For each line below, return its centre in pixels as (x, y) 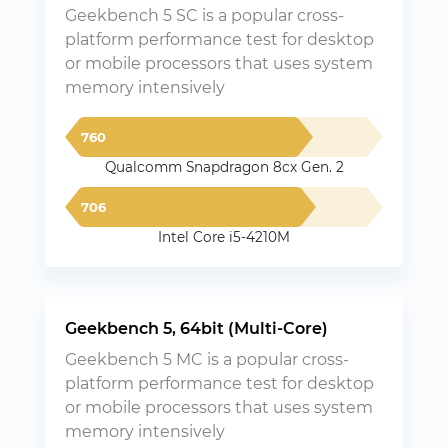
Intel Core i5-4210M (224, 237)
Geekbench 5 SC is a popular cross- (204, 15)
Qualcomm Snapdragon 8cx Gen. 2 (224, 167)
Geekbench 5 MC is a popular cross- (207, 359)
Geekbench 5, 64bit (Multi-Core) (196, 328)
